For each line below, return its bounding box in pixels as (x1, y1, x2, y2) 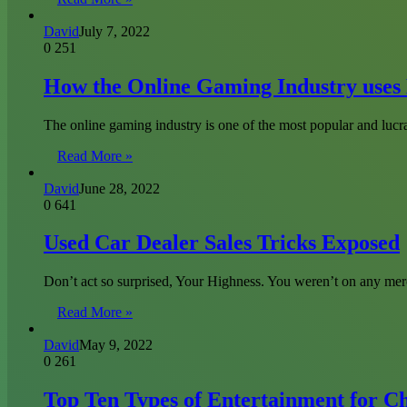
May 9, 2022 (79, 337, 153, 353)
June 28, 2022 (79, 180, 160, 196)
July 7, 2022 (79, 23, 150, 39)
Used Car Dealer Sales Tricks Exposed (44, 231, 400, 255)
